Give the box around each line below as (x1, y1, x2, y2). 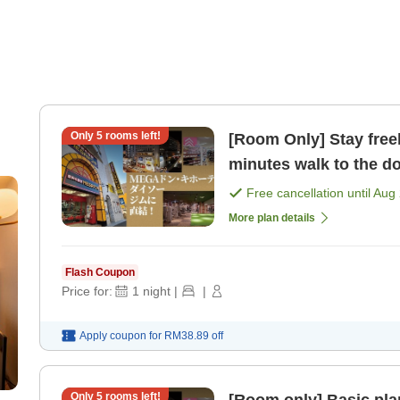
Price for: (62, 284, 112, 299)
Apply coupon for (79, 329, 162, 343)
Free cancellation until (246, 186, 373, 201)
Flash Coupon (65, 266, 135, 279)
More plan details (229, 212, 315, 225)
